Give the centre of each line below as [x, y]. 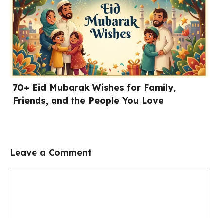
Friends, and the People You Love [88, 100]
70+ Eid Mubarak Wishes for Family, [94, 87]
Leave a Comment [51, 152]
